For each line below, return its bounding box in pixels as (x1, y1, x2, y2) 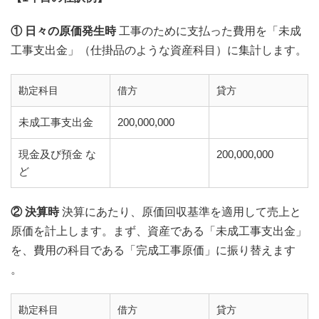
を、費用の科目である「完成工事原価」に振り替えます (11, 244, 296, 256)
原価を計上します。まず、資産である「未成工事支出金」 (11, 225, 307, 237)
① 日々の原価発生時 (11, 25, 116, 37)
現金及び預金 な (19, 148, 96, 160)
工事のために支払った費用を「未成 (116, 25, 301, 37)
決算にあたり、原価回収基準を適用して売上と (59, 206, 301, 218)
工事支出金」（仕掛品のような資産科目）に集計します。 (11, 44, 307, 56)
